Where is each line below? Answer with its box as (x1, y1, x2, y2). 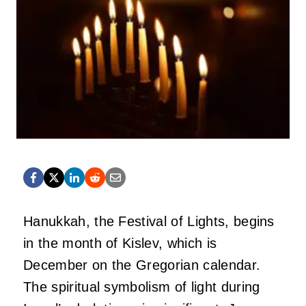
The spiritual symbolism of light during (23, 279, 260, 294)
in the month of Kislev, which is (23, 235, 217, 251)
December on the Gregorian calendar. (23, 257, 261, 273)
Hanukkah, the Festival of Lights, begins (23, 213, 275, 229)
